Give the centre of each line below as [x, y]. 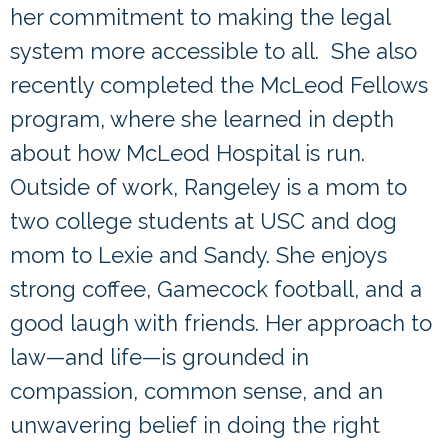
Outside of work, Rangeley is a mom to [208, 187]
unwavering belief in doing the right [195, 425]
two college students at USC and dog [203, 221]
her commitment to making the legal [200, 17]
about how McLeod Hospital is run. [187, 153]
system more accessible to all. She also [213, 51]
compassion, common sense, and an [196, 391]
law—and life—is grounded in [159, 357]
